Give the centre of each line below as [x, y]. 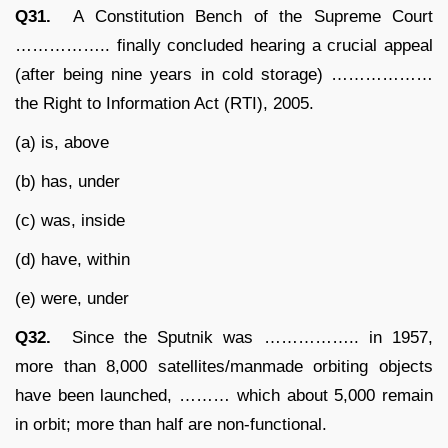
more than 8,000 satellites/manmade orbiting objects [224, 366]
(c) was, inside [70, 220]
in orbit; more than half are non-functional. [171, 424]
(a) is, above [62, 142]
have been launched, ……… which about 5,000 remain [224, 395]
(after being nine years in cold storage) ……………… [224, 74]
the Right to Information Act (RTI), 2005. [164, 103]
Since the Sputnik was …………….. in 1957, [242, 337]
